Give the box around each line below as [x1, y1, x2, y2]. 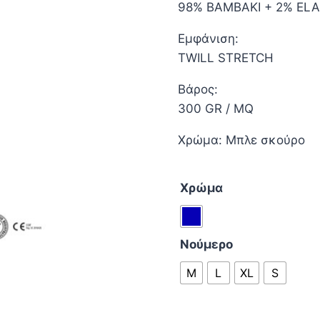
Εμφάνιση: [177, 31, 239, 46]
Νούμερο [179, 237, 233, 252]
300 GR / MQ [177, 101, 254, 116]
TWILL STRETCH [177, 51, 274, 66]
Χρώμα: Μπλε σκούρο [177, 133, 305, 148]
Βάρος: [177, 82, 218, 97]
